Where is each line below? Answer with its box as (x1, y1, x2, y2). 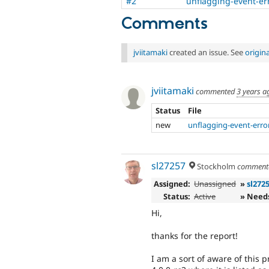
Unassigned (194, 178, 237, 190)
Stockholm (195, 160, 236, 172)
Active (194, 191, 216, 202)
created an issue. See (168, 47, 245, 58)
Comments (121, 14, 208, 35)
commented (194, 86, 237, 97)
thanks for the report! (151, 230, 238, 242)
